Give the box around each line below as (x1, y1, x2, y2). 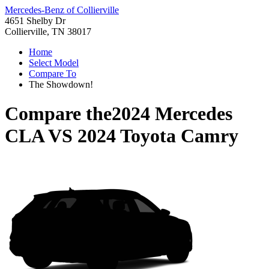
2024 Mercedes (112, 103, 232, 125)
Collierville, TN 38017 (5, 26, 91, 37)
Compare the (5, 103, 112, 125)
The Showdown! (29, 79, 93, 89)
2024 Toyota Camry (77, 125, 238, 147)
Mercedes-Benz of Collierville (5, 5, 119, 15)
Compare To (29, 68, 76, 79)
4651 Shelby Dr (5, 16, 65, 26)
